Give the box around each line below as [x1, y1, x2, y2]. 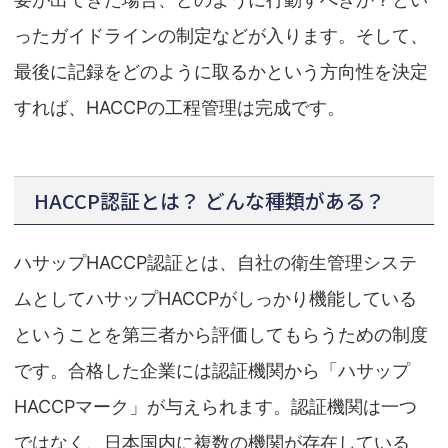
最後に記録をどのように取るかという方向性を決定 [14, 61, 428, 83]
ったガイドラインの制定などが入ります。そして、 [14, 25, 428, 47]
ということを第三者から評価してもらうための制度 [14, 324, 428, 346]
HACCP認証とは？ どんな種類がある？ [34, 186, 385, 216]
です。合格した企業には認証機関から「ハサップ [14, 360, 410, 382]
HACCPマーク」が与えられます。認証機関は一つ [14, 396, 417, 418]
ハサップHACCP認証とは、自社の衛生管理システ [14, 252, 417, 274]
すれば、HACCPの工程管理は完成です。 [14, 97, 345, 119]
